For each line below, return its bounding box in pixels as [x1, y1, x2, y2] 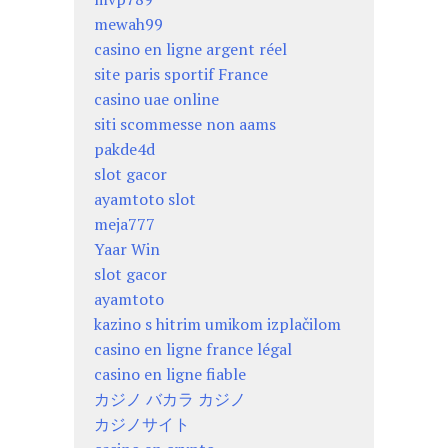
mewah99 [94, 12, 163, 35]
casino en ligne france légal [94, 337, 292, 360]
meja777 [94, 212, 155, 235]
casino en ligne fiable [94, 362, 246, 385]
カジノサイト [94, 412, 190, 435]
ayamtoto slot [94, 187, 196, 210]
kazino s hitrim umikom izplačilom [94, 312, 341, 335]
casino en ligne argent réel [94, 37, 287, 60]
